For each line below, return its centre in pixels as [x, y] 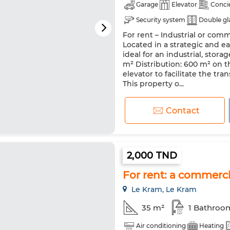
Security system [161, 20]
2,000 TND [152, 156]
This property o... [153, 84]
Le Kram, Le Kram [163, 189]
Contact [183, 110]
